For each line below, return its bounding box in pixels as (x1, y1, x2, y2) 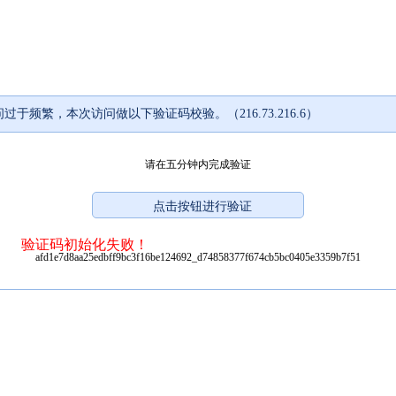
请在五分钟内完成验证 (145, 157, 251, 171)
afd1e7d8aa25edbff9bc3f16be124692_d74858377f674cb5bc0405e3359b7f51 (35, 250, 361, 263)
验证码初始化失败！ (21, 236, 148, 252)
